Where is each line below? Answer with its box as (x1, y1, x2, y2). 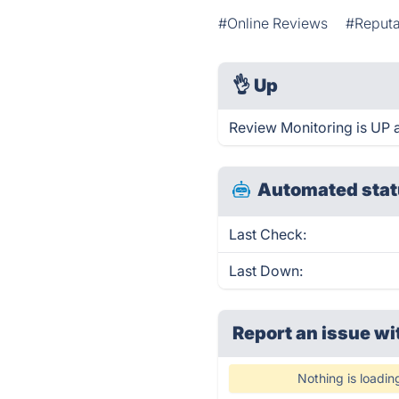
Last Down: (229, 262, 304, 280)
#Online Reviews (218, 14, 329, 32)
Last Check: (229, 225, 307, 243)
